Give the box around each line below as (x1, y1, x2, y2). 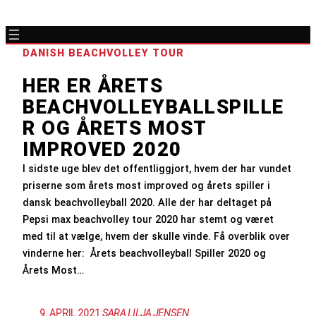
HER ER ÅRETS (23, 74, 163, 97)
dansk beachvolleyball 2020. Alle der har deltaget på (23, 196, 272, 208)
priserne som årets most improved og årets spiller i (23, 179, 270, 191)
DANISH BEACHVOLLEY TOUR (23, 47, 184, 59)
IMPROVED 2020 (23, 138, 182, 161)
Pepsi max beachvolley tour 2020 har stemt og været (23, 213, 274, 225)
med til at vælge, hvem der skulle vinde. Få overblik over (23, 230, 290, 242)
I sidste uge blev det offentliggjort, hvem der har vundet (23, 162, 291, 174)
